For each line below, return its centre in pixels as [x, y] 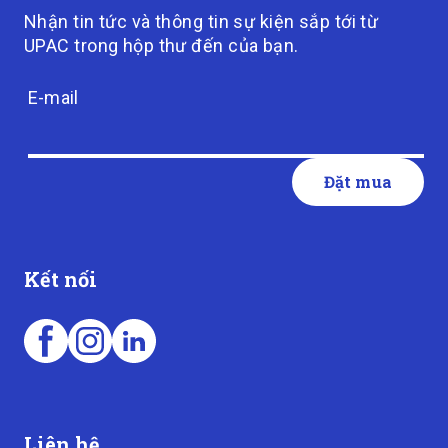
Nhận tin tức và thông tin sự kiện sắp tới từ [201, 21]
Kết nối [60, 279]
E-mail [53, 97]
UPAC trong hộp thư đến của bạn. [161, 45]
